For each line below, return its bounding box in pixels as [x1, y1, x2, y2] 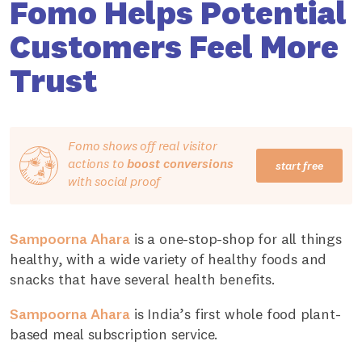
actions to [68, 155, 128, 172]
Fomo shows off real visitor [68, 137, 217, 154]
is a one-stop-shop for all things [130, 229, 342, 249]
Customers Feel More [10, 26, 339, 68]
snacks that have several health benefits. [10, 270, 276, 289]
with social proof [68, 173, 161, 190]
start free [276, 158, 323, 174]
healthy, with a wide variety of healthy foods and [10, 250, 327, 269]
